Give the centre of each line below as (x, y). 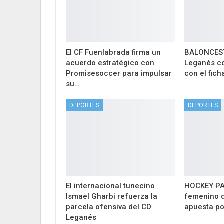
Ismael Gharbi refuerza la (112, 197)
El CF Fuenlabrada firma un (113, 52)
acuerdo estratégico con (110, 63)
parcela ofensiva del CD (109, 207)
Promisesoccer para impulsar (119, 73)
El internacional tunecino (110, 186)
